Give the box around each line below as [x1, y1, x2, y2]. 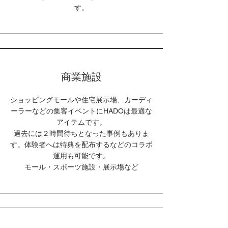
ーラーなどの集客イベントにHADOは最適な [11, 107, 152, 115]
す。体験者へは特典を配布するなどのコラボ [10, 140, 153, 149]
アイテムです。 [56, 118, 106, 126]
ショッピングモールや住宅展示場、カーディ [10, 96, 153, 104]
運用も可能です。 [53, 152, 110, 160]
